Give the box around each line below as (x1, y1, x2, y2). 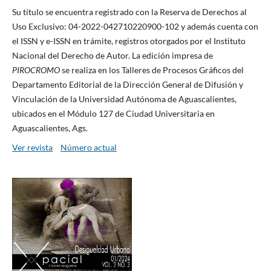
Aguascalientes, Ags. (11, 122, 88, 133)
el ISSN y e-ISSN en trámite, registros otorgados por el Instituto (11, 35, 246, 46)
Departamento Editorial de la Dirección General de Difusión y (11, 79, 243, 90)
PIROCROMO (11, 64, 62, 75)
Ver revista (11, 142, 53, 152)
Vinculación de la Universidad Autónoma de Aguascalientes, (11, 93, 237, 104)
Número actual (60, 142, 117, 152)
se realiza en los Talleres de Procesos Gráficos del (61, 64, 244, 75)
